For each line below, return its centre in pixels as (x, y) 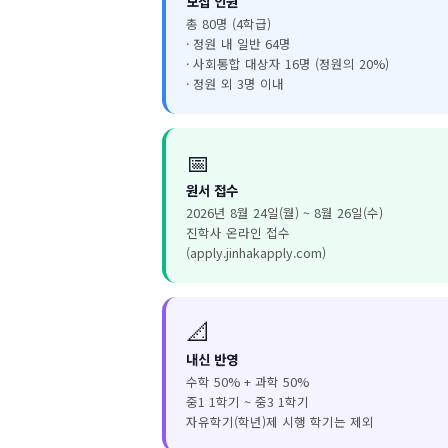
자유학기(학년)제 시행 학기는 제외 (280, 421)
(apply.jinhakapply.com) (256, 252)
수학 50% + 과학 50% (247, 381)
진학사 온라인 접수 (238, 232)
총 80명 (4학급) (228, 23)
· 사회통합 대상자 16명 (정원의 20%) (287, 63)
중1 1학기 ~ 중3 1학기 (247, 401)
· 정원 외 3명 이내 (235, 83)
